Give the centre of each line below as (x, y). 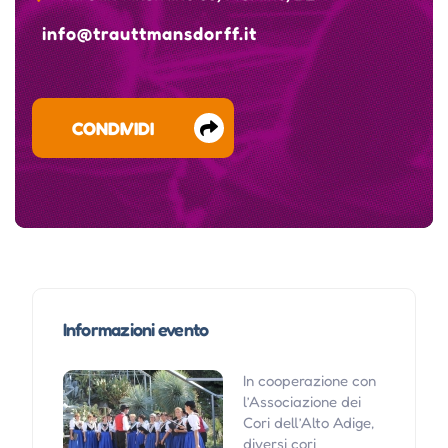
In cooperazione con (309, 381)
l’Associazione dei (301, 402)
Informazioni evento (135, 329)
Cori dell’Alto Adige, (308, 423)
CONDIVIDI (112, 128)
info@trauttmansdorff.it (149, 33)
